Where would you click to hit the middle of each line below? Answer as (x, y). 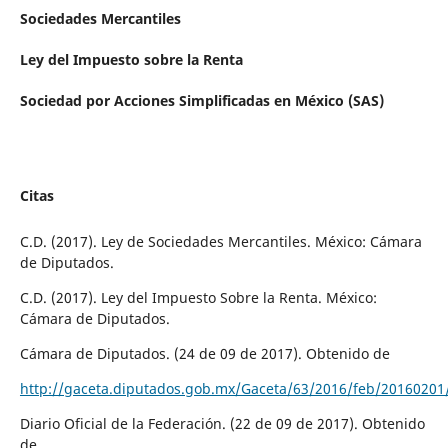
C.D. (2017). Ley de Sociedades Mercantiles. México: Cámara (220, 241)
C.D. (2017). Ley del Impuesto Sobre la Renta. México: (198, 297)
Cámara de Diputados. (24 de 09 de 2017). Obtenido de (204, 353)
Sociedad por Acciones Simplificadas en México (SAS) (201, 100)
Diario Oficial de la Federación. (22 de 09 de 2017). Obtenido (222, 423)
